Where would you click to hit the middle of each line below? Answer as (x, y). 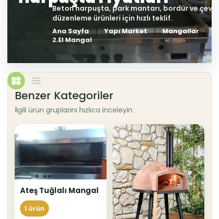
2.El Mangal (72, 40)
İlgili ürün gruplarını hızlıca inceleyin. (74, 110)
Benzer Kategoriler (64, 96)
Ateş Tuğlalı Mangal (59, 190)
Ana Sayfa (71, 31)
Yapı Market (126, 31)
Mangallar (181, 31)
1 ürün (34, 208)
